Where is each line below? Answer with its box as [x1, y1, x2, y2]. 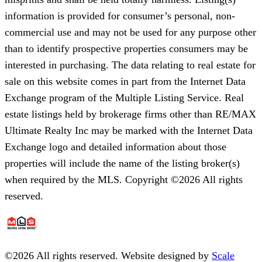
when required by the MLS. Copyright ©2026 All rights [5, 173, 243, 185]
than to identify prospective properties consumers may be [5, 42, 248, 54]
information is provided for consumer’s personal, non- [5, 9, 235, 22]
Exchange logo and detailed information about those [5, 140, 226, 153]
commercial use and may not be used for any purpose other [5, 26, 256, 38]
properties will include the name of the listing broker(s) [5, 157, 240, 169]
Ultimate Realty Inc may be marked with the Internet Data [5, 124, 253, 136]
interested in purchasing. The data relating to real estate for [5, 58, 256, 71]
